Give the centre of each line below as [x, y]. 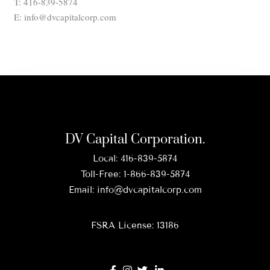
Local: [107, 158]
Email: [83, 190]
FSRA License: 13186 [135, 225]
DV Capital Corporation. [135, 139]
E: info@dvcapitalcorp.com [65, 17]
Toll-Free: [102, 174]
